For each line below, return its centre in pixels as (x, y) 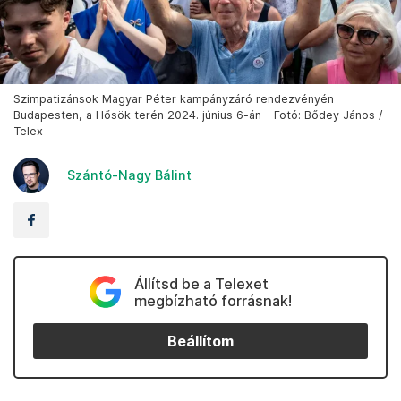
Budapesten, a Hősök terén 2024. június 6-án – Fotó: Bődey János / (198, 115)
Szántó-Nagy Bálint (129, 175)
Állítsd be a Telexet (201, 284)
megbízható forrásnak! (213, 301)
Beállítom (200, 341)
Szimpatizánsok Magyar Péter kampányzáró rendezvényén (174, 99)
